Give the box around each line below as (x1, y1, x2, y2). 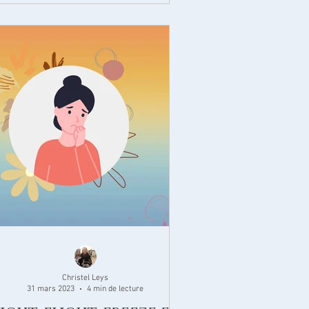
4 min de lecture (87, 284, 144, 294)
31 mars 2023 (27, 284, 75, 294)
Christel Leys (62, 272, 109, 283)
